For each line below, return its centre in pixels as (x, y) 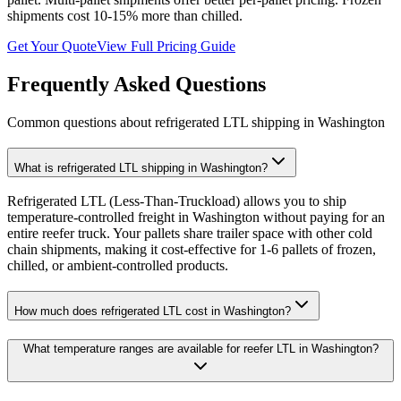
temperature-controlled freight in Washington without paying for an (196, 218)
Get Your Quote (52, 47)
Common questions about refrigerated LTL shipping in (162, 122)
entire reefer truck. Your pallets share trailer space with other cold (190, 234)
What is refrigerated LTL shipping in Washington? (141, 167)
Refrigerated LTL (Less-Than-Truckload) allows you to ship (177, 201)
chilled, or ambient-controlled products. (118, 266)
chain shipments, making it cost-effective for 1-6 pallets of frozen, (192, 250)
